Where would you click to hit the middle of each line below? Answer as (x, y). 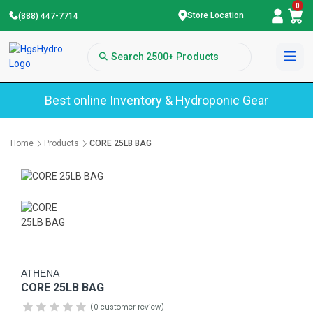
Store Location (215, 15)
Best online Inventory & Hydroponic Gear (156, 100)
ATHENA (40, 273)
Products (61, 143)
